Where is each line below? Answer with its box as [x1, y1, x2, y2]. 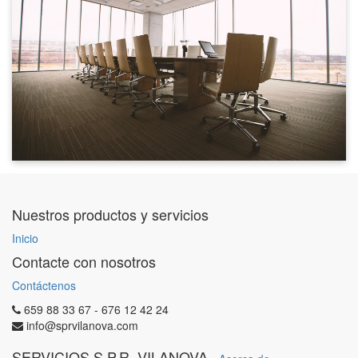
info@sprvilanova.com [26, 317, 138, 333]
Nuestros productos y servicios [12, 204, 209, 225]
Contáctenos [12, 277, 76, 293]
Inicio [12, 230, 38, 246]
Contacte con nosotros [12, 251, 156, 272]
